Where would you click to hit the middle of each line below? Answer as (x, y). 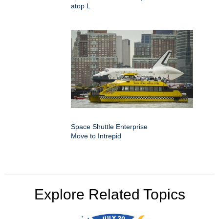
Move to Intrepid (96, 136)
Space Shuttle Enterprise (109, 126)
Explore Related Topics (109, 194)
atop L (81, 6)
